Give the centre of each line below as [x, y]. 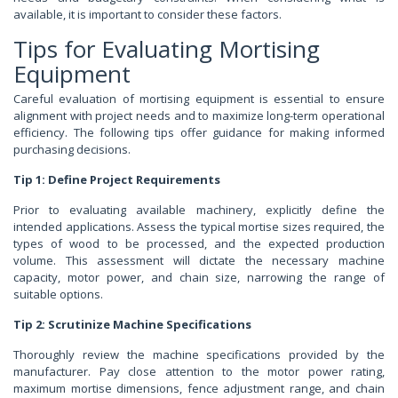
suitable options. [58, 294]
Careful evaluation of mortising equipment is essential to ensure [199, 98]
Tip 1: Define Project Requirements [117, 179]
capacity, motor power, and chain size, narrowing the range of [199, 277]
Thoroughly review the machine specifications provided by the [199, 354]
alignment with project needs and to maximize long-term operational [199, 115]
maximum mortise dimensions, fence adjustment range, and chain [199, 388]
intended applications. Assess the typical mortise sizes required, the [199, 226]
